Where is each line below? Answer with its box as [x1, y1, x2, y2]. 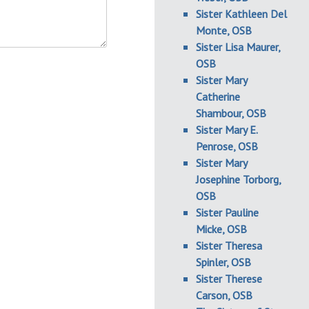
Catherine [196, 90, 240, 103]
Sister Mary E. [196, 123, 257, 137]
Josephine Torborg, [196, 172, 281, 186]
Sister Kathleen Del [196, 7, 287, 21]
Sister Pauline [196, 206, 259, 219]
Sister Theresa [196, 239, 262, 252]
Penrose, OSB [196, 139, 258, 153]
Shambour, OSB [196, 106, 266, 120]
